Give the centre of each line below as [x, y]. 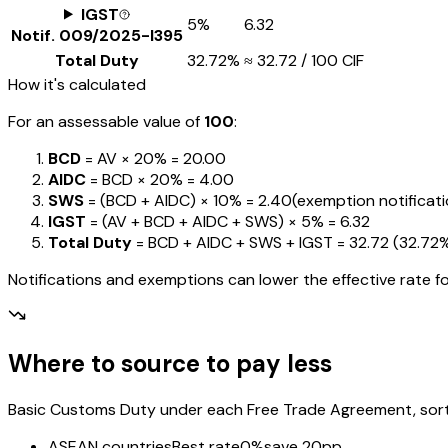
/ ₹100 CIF [330, 60]
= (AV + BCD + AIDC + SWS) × [191, 221]
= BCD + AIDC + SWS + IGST [232, 242]
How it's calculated [77, 84]
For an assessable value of [106, 121]
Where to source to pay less [170, 364]
